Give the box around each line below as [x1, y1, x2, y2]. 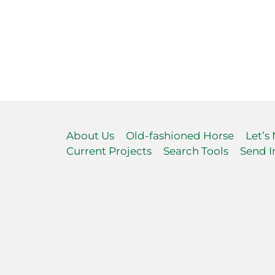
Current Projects [66, 145, 152, 158]
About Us [66, 130, 114, 142]
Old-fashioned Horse [125, 130, 234, 142]
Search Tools [163, 145, 228, 158]
